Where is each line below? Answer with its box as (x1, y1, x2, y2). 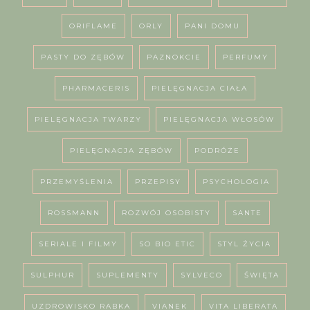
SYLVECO (180, 271, 223, 280)
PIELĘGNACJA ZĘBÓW (69, 146, 173, 156)
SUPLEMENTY (95, 271, 159, 280)
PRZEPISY (134, 177, 181, 187)
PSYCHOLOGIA (202, 177, 270, 187)
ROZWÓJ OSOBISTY (121, 208, 211, 218)
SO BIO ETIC (138, 239, 196, 249)
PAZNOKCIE (147, 53, 202, 62)
